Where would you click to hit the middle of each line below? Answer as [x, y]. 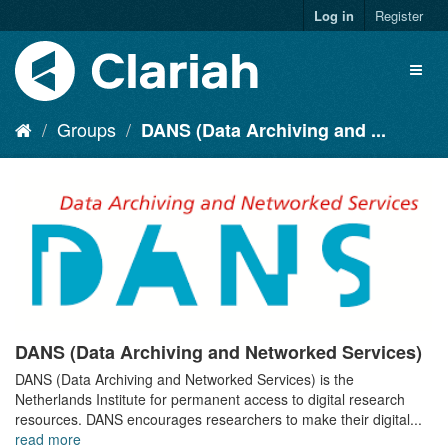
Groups [86, 129]
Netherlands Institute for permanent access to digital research [210, 399]
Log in [334, 15]
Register [399, 15]
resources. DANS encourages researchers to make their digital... [218, 419]
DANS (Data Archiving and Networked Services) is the [184, 379]
